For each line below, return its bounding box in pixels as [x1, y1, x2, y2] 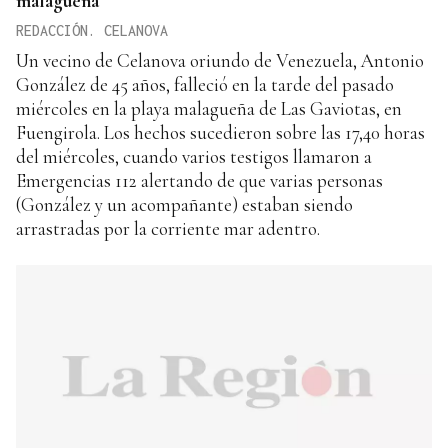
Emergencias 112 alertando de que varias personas [16, 169, 383, 193]
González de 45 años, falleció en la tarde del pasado [16, 73, 394, 97]
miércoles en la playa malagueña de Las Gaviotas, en [16, 97, 402, 121]
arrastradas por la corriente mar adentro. [16, 217, 320, 241]
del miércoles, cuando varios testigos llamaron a [16, 145, 372, 169]
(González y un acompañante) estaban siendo [16, 193, 353, 217]
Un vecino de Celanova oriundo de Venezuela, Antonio [16, 49, 424, 73]
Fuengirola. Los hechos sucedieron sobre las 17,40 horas [16, 121, 425, 145]
